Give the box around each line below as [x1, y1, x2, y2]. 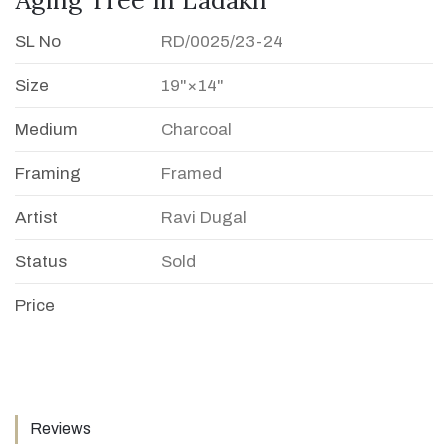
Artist [15, 207, 58, 227]
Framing [15, 163, 81, 183]
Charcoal [161, 119, 232, 139]
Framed [161, 163, 222, 183]
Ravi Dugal [161, 207, 247, 227]
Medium [15, 119, 78, 139]
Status [15, 251, 67, 271]
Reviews [30, 419, 91, 437]
